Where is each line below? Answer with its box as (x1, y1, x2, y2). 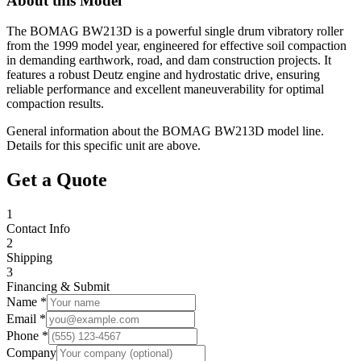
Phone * (6, 329, 48, 343)
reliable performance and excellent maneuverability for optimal (6, 82, 324, 97)
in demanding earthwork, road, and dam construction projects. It (6, 53, 331, 68)
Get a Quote (6, 169, 107, 191)
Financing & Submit (6, 280, 110, 294)
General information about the (6, 124, 162, 139)
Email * (6, 312, 46, 326)
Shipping (6, 251, 52, 265)
